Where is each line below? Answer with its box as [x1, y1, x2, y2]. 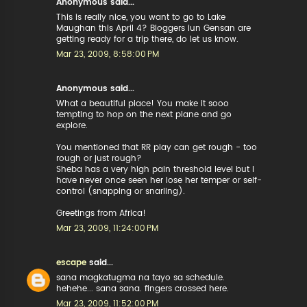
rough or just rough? [56, 154, 143, 162]
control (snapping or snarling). [56, 187, 186, 195]
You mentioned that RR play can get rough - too [56, 143, 258, 151]
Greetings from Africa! [56, 209, 147, 217]
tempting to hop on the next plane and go [56, 110, 232, 119]
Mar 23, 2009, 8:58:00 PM [56, 50, 160, 58]
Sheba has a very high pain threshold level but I [56, 165, 255, 173]
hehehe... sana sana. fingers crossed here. [56, 284, 230, 293]
